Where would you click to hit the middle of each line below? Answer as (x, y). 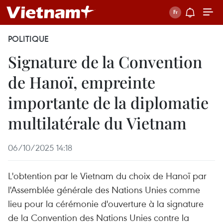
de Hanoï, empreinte (82, 82)
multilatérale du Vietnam (97, 123)
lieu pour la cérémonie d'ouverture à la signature (106, 203)
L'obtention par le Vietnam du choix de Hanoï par (107, 175)
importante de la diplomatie (108, 102)
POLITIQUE (28, 39)
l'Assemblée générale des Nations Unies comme (104, 189)
